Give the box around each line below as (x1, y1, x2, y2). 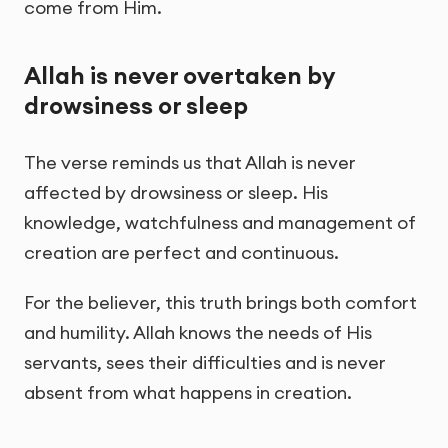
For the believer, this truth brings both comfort (24, 290, 417, 314)
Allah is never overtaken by (24, 61, 334, 91)
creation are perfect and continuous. (24, 241, 339, 265)
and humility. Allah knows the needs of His (24, 320, 372, 344)
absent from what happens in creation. (24, 380, 352, 404)
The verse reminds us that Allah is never (24, 151, 356, 175)
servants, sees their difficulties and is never (24, 350, 386, 374)
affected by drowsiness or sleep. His (24, 181, 328, 205)
